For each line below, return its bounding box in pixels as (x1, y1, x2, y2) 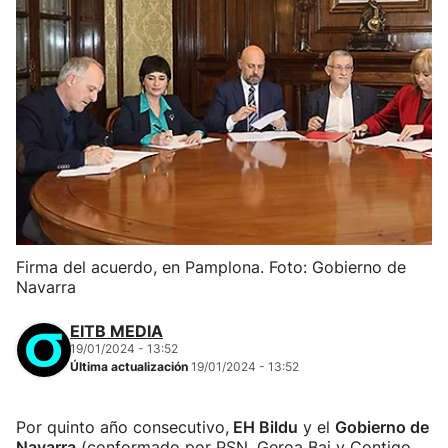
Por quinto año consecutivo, (16, 417, 229, 437)
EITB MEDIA (70, 321, 163, 341)
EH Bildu (229, 417, 298, 437)
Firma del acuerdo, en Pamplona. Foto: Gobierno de (16, 257, 406, 277)
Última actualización (70, 359, 191, 374)
